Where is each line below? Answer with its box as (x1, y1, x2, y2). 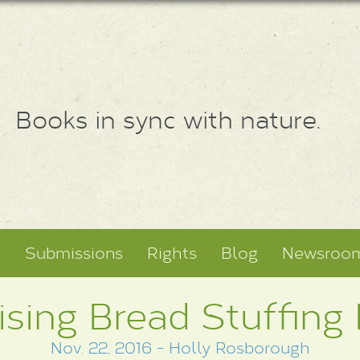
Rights (147, 242, 197, 264)
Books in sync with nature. (15, 102, 321, 135)
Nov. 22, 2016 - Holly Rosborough (50, 337, 310, 358)
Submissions (25, 242, 123, 264)
